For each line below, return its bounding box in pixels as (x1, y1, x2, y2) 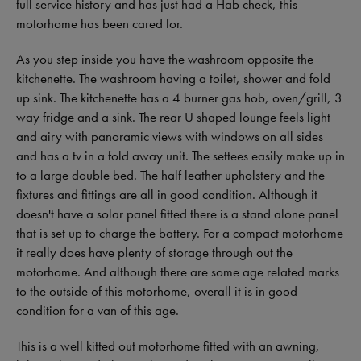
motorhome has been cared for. (16, 15, 183, 33)
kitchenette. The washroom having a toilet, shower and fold (16, 69, 330, 88)
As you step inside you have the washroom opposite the (16, 50, 313, 68)
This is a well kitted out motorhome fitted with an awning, (16, 337, 320, 355)
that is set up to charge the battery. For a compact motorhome (16, 224, 343, 243)
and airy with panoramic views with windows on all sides (16, 127, 323, 146)
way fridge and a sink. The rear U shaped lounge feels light (16, 108, 330, 127)
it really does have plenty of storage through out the (16, 243, 293, 262)
